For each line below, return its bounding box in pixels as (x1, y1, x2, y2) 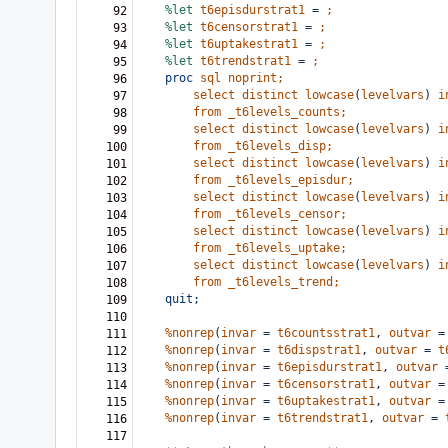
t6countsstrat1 (277, 326, 375, 340)
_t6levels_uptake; (228, 241, 347, 255)
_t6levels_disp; (228, 139, 333, 153)
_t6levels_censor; (228, 207, 347, 221)
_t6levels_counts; (228, 105, 347, 119)
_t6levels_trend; (228, 275, 340, 289)
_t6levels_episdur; (228, 173, 354, 187)
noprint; (228, 71, 284, 85)
